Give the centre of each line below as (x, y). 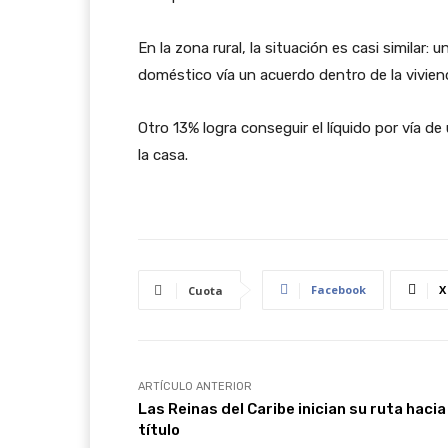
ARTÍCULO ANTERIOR (195, 386)
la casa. (163, 154)
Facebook (338, 289)
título (159, 429)
